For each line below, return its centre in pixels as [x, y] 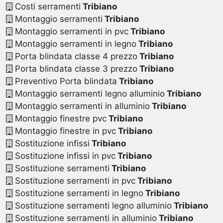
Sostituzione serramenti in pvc [74, 181]
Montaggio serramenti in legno [74, 44]
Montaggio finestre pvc [59, 119]
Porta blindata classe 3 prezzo [75, 69]
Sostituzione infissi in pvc [64, 156]
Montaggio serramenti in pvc [70, 32]
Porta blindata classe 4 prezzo [75, 56]
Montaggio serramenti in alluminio [81, 106]
